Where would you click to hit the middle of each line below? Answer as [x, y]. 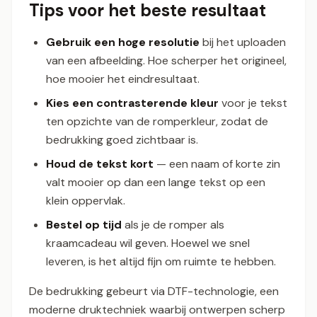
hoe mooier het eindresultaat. [123, 79]
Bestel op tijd [84, 225]
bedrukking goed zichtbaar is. [122, 140]
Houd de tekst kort [100, 164]
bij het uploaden [243, 42]
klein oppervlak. [86, 201]
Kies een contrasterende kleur [132, 103]
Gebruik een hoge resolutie [123, 42]
